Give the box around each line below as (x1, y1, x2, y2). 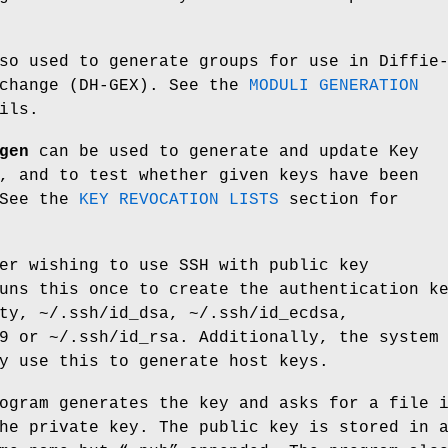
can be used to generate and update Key (29, 142, 419, 161)
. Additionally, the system (179, 328, 439, 347)
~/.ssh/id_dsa (39, 304, 169, 323)
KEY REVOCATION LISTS (79, 190, 279, 209)
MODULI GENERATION (249, 76, 419, 95)
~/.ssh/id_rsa (49, 328, 179, 347)
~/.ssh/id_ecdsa (189, 304, 339, 323)
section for (279, 190, 399, 209)
